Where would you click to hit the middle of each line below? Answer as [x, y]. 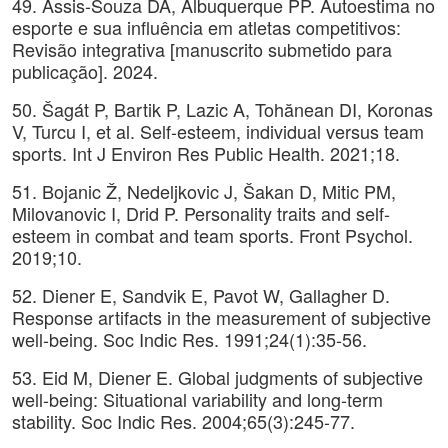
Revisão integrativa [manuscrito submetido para [202, 49]
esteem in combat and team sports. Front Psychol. [212, 235]
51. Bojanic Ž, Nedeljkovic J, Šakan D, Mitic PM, [204, 191]
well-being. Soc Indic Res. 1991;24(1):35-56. [189, 339]
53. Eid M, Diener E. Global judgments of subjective [217, 377]
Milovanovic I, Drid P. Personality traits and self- [201, 213]
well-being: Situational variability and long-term [197, 399]
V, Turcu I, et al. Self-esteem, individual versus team [218, 131]
